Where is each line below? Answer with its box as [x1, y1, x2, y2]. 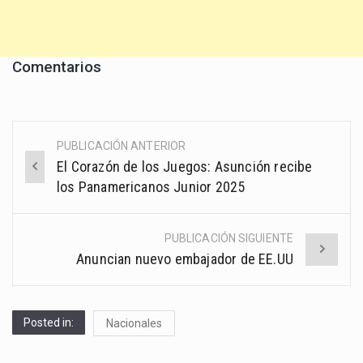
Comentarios [12, 58, 101, 77]
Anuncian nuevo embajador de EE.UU [76, 250, 293, 267]
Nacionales [106, 316, 162, 330]
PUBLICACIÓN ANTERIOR [57, 139, 186, 152]
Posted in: [23, 315, 74, 329]
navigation [13, 170, 119, 197]
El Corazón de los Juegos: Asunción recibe [57, 157, 313, 175]
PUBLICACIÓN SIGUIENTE [164, 231, 293, 245]
